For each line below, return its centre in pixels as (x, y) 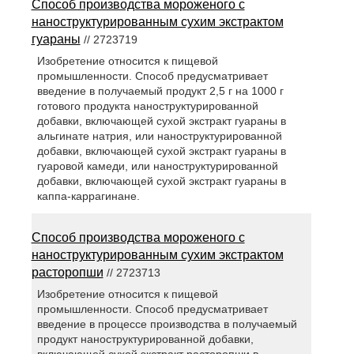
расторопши (67, 273)
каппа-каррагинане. (88, 196)
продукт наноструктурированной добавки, (145, 339)
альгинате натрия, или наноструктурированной (159, 136)
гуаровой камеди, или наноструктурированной (157, 166)
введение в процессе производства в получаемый (167, 324)
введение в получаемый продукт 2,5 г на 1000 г (160, 91)
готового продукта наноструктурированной (147, 106)
